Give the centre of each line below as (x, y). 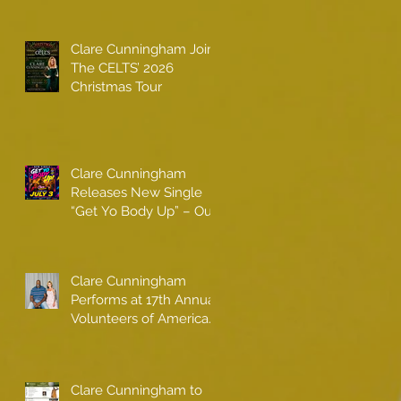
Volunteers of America (140, 318)
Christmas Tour (116, 86)
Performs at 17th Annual (145, 299)
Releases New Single (137, 192)
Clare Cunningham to (137, 390)
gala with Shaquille (129, 337)
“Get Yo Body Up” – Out (144, 211)
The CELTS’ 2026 (122, 68)
